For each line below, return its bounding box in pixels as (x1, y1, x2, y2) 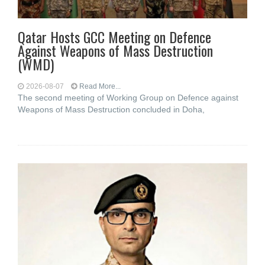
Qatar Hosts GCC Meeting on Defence (18, 26, 211, 47)
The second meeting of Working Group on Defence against (18, 93, 238, 102)
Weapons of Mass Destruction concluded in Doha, (18, 105, 205, 114)
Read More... (79, 82, 121, 91)
